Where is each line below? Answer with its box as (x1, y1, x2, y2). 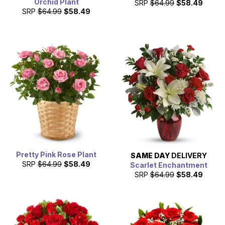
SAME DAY (131, 151, 170, 160)
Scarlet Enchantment (130, 161, 207, 170)
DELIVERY (170, 151, 207, 160)
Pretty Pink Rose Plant (16, 150, 96, 159)
